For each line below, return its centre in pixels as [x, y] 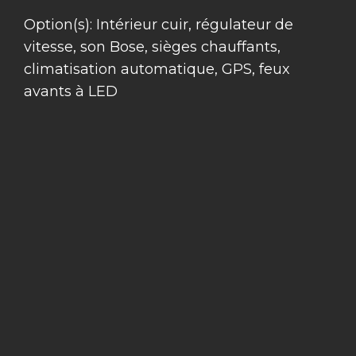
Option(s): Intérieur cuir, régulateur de [159, 25]
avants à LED [71, 91]
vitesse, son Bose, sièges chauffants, [152, 47]
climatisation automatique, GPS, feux [157, 69]
